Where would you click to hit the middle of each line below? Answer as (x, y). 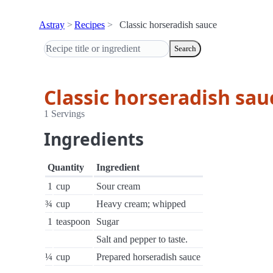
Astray (52, 25)
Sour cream (118, 186)
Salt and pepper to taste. (142, 239)
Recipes (90, 25)
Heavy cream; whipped (141, 204)
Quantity (66, 167)
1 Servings (64, 114)
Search (185, 48)
